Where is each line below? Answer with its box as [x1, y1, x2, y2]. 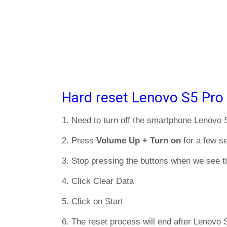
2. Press [62, 136, 96, 145]
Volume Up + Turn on [96, 136, 181, 145]
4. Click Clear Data [62, 176, 134, 186]
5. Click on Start [62, 197, 123, 206]
